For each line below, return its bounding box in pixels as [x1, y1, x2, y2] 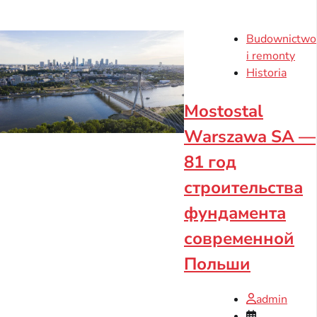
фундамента [184, 201, 286, 224]
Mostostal [184, 99, 263, 122]
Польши [184, 252, 250, 275]
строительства [184, 175, 303, 199]
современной [184, 226, 294, 250]
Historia [246, 64, 287, 81]
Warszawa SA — [184, 125, 316, 148]
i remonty [246, 47, 295, 64]
